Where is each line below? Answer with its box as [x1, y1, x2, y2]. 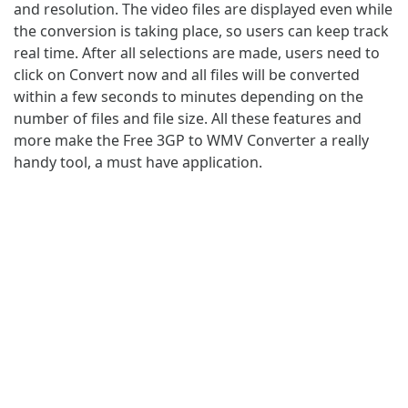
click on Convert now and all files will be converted [14, 64, 360, 85]
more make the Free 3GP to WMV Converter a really [14, 129, 369, 150]
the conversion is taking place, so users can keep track [14, 20, 389, 41]
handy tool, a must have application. [14, 151, 262, 172]
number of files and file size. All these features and [14, 107, 362, 128]
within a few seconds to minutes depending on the [14, 86, 363, 107]
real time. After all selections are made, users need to [14, 42, 380, 63]
